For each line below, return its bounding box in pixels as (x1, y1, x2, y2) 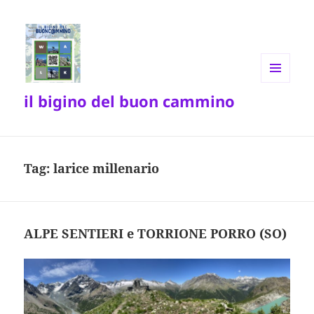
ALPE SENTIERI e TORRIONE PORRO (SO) (24, 225, 287, 243)
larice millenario (53, 160, 160, 177)
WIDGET (261, 105, 296, 118)
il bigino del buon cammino (24, 90, 235, 112)
